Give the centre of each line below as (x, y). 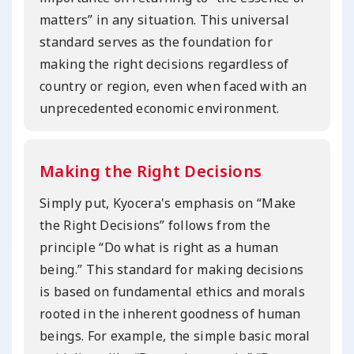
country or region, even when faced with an (173, 86)
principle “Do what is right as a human (159, 247)
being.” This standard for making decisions (172, 269)
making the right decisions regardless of (164, 64)
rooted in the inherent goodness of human (170, 313)
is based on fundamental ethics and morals (173, 291)
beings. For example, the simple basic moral (175, 335)
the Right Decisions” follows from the (155, 225)
